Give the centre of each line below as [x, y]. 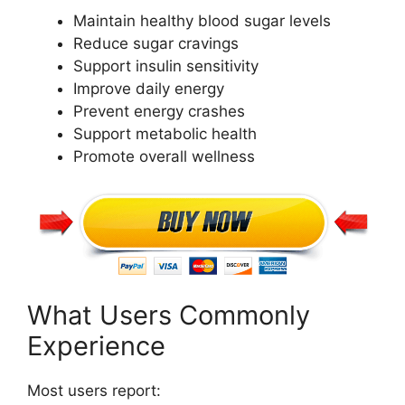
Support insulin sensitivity [166, 66]
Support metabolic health [165, 134]
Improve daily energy [149, 89]
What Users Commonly [169, 316]
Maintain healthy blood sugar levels [202, 21]
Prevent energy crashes [159, 112]
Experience [96, 346]
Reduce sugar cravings [156, 44]
